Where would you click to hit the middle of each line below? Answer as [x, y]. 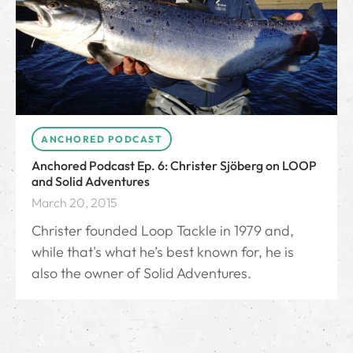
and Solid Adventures [91, 182]
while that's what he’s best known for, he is [163, 252]
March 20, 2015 [74, 203]
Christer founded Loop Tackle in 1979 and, [163, 231]
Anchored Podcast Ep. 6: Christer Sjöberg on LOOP [174, 166]
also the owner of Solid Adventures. [141, 273]
